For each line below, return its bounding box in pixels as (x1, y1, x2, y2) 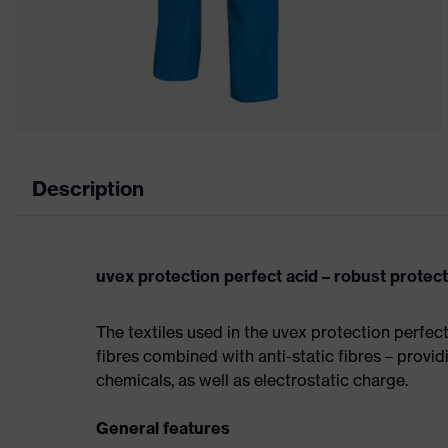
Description (32, 175, 144, 201)
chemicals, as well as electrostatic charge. (96, 369, 408, 390)
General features (96, 417, 230, 438)
